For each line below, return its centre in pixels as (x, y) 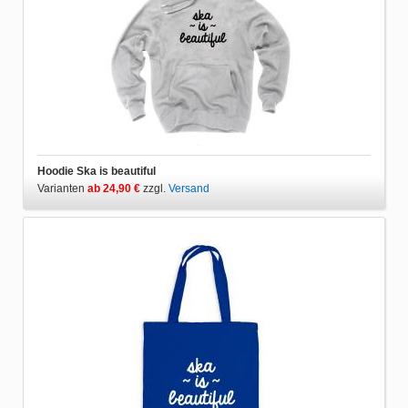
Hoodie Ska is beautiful (97, 171)
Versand (189, 188)
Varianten (62, 188)
